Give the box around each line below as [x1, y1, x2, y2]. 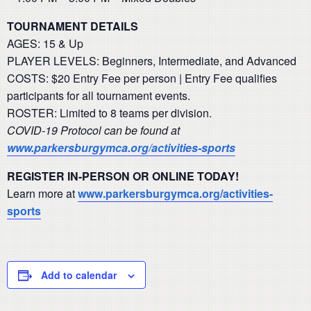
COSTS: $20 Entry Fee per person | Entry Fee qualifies [7, 70, 277, 86]
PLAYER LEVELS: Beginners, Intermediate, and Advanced [7, 53, 296, 69]
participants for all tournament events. [7, 87, 190, 103]
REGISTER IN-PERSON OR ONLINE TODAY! [7, 168, 239, 184]
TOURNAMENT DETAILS [7, 18, 138, 34]
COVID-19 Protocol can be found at [7, 122, 180, 138]
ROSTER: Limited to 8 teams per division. [7, 105, 212, 121]
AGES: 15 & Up [7, 35, 83, 51]
